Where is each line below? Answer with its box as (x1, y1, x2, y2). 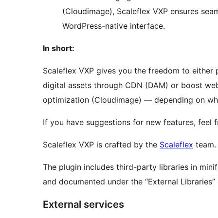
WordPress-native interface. (62, 21, 165, 31)
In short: (43, 43, 74, 54)
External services (43, 199, 124, 211)
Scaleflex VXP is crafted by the (43, 140, 160, 150)
